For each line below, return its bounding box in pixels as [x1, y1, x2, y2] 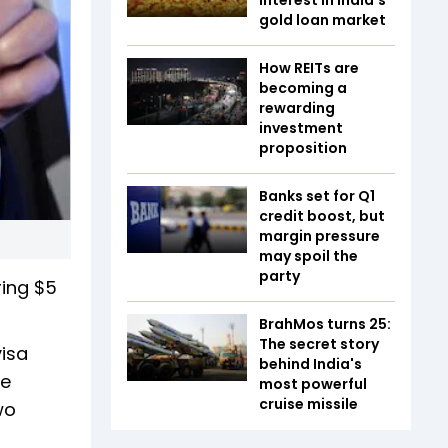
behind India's [259, 353, 362, 374]
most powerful [259, 373, 367, 394]
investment [259, 117, 343, 138]
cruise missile [259, 393, 358, 414]
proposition [259, 137, 347, 158]
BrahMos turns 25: [259, 313, 391, 334]
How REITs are [259, 57, 359, 78]
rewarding [259, 97, 335, 118]
